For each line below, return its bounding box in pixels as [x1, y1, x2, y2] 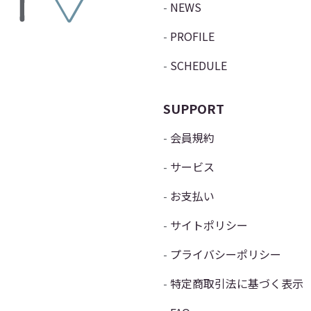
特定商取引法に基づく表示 [170, 275, 303, 292]
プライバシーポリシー [170, 246, 281, 263]
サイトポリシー [170, 217, 248, 234]
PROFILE [170, 28, 215, 45]
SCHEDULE [170, 57, 227, 74]
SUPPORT [163, 99, 224, 118]
